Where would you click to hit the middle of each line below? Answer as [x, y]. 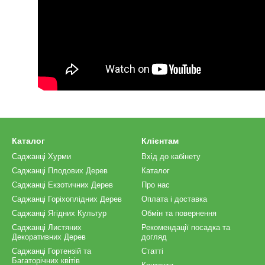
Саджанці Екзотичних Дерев [62, 185]
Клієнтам [160, 141]
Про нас [156, 185]
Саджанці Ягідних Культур [59, 213]
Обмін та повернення [179, 213]
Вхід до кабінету [171, 156]
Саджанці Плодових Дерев [60, 171]
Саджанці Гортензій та [51, 251]
